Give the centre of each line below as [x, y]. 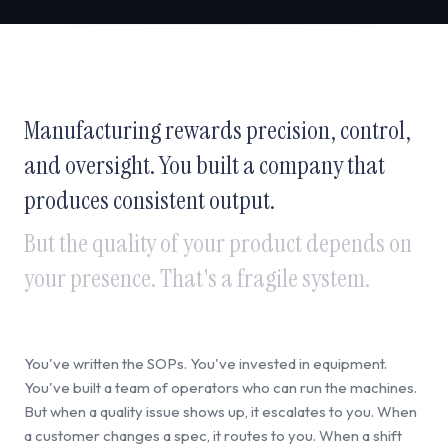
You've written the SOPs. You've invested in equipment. [205, 363]
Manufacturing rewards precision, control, [217, 130]
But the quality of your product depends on [218, 243]
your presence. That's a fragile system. [197, 278]
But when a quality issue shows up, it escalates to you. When [220, 411]
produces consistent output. [149, 200]
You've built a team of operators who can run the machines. [220, 387]
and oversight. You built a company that [204, 165]
